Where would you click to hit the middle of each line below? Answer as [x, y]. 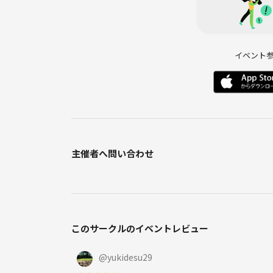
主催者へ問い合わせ [112, 153]
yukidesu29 [130, 257]
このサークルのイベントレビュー [140, 228]
